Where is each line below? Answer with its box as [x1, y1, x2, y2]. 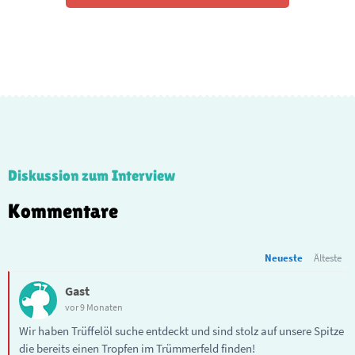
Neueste [265, 250, 303, 265]
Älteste [314, 250, 342, 265]
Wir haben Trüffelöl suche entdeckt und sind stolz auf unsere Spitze [19, 323, 344, 338]
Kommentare [8, 199, 118, 223]
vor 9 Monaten [65, 300, 123, 313]
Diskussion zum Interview [8, 166, 175, 184]
